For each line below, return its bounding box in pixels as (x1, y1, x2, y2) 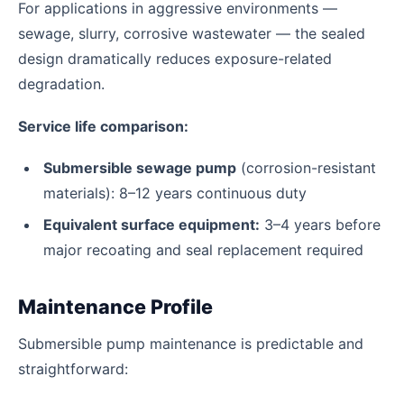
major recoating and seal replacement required (43, 241, 363, 260)
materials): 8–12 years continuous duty (43, 184, 307, 203)
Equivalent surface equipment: (43, 216, 260, 234)
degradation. (18, 75, 105, 94)
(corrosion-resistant (236, 159, 376, 178)
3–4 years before (260, 216, 381, 234)
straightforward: (18, 359, 128, 378)
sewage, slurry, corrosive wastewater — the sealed (18, 24, 365, 43)
